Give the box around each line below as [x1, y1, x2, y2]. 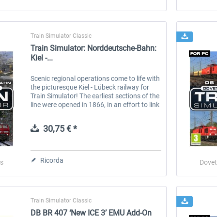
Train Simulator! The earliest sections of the [31, 92, 160, 100]
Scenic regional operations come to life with [31, 74, 160, 82]
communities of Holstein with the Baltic [31, 109, 148, 117]
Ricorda [40, 156, 64, 164]
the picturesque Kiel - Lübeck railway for [31, 83, 150, 91]
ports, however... [31, 118, 81, 126]
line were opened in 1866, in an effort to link [31, 100, 160, 108]
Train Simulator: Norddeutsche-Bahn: [31, 43, 157, 53]
